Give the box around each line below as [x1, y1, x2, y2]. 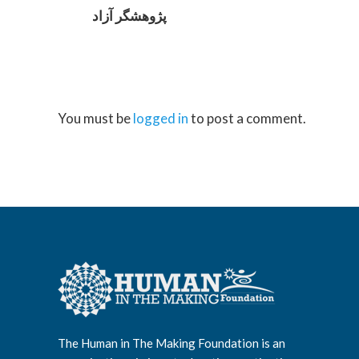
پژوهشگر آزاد [91, 7, 167, 24]
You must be [58, 110, 133, 127]
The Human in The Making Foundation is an [58, 336, 285, 351]
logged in [133, 110, 188, 127]
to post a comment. [188, 110, 306, 127]
